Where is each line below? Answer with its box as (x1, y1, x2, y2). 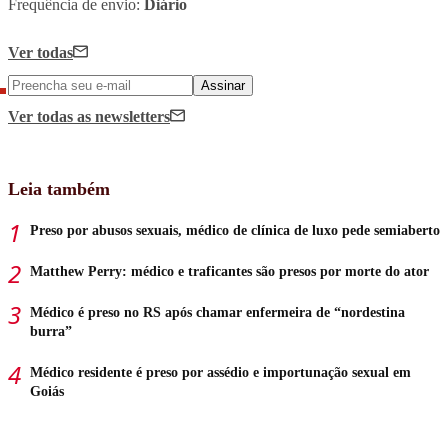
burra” (30, 323, 72, 339)
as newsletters (77, 107, 170, 125)
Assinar (201, 77, 245, 93)
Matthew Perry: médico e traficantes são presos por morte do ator (30, 263, 429, 279)
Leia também (8, 178, 110, 199)
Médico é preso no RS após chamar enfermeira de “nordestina (30, 304, 405, 320)
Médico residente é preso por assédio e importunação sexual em (30, 364, 411, 380)
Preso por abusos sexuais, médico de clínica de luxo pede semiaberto (30, 222, 440, 238)
